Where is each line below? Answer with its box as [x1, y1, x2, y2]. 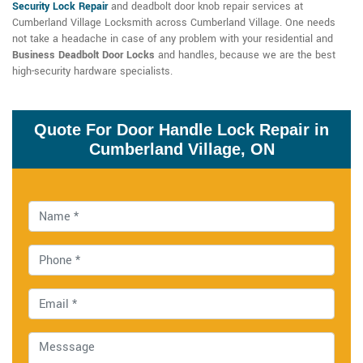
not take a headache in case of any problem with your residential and [12, 32, 333, 47]
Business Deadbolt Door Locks [12, 48, 155, 63]
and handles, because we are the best [155, 48, 335, 63]
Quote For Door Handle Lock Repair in [34, 121, 329, 139]
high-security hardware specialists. [12, 64, 173, 79]
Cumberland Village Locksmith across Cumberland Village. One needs [12, 15, 335, 31]
